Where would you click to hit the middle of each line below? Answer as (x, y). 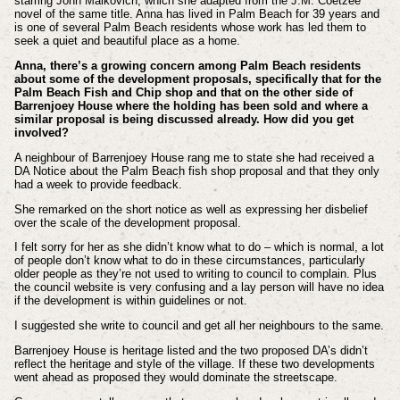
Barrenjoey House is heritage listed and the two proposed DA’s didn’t (191, 351)
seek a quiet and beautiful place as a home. (130, 41)
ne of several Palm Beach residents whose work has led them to (199, 28)
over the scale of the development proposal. (129, 222)
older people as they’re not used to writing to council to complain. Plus (195, 274)
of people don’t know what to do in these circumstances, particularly (189, 261)
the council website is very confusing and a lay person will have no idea (199, 287)
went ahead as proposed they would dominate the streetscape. (175, 378)
